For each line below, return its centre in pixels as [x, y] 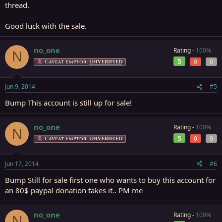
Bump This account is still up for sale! [68, 103]
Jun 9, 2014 [20, 86]
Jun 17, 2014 [22, 164]
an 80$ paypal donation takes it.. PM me [74, 190]
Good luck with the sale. [46, 26]
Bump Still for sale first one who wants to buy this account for [110, 180]
